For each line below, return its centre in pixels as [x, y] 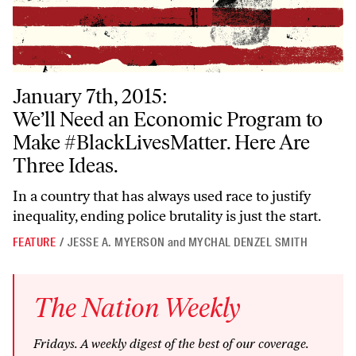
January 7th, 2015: [90, 97]
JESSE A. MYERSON [116, 243]
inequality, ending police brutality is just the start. [167, 217]
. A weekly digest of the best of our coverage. [192, 344]
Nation [120, 308]
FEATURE [35, 243]
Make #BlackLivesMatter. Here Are [161, 143]
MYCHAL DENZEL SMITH [248, 243]
